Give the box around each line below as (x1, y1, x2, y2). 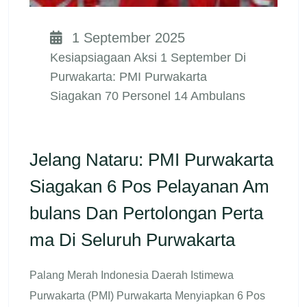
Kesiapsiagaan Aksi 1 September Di (50, 50, 246, 64)
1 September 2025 (68, 29, 185, 45)
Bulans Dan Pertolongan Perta (29, 202, 263, 223)
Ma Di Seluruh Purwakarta (29, 229, 235, 250)
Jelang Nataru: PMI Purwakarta (29, 149, 273, 170)
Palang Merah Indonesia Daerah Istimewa (29, 269, 234, 281)
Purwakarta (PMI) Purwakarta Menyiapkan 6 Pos (29, 289, 265, 302)
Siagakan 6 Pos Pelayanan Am (29, 175, 269, 197)
